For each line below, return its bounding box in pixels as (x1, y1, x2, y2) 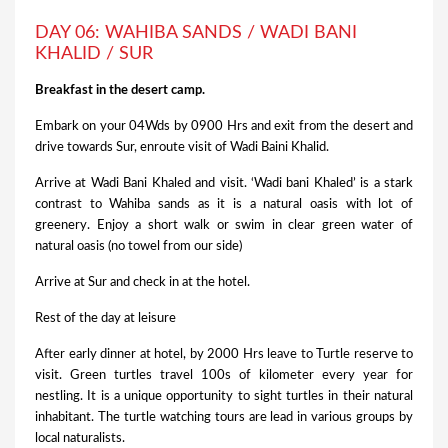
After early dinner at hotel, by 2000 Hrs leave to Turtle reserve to (35, 348, 413, 362)
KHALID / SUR (35, 45, 153, 64)
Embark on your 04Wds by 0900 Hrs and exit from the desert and (35, 120, 413, 134)
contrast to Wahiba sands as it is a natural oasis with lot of (35, 198, 413, 212)
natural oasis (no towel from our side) (35, 240, 242, 254)
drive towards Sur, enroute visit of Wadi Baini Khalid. (35, 141, 329, 155)
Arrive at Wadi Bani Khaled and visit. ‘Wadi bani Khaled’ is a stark (35, 177, 413, 191)
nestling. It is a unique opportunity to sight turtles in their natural (35, 390, 413, 404)
